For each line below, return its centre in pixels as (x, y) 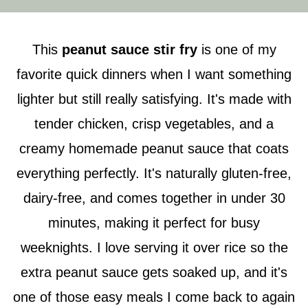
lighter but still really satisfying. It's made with (154, 99)
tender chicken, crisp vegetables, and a (154, 124)
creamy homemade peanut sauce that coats (154, 148)
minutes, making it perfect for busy (154, 223)
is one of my (239, 49)
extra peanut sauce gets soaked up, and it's (154, 272)
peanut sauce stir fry (131, 49)
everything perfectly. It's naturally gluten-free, (154, 173)
